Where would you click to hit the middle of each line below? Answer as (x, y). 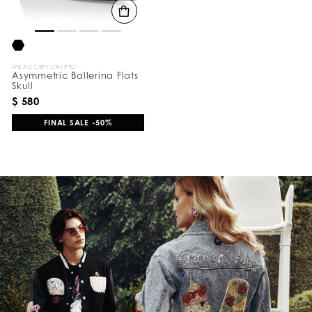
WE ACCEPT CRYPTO (44, 67)
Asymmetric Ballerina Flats (75, 76)
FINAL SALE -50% (78, 123)
